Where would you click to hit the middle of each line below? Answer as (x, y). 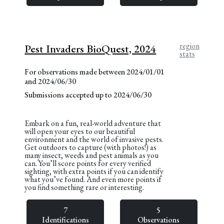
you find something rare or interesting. (84, 187)
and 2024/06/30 (50, 81)
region (189, 45)
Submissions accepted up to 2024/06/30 (88, 94)
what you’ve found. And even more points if (93, 179)
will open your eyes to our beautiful (80, 131)
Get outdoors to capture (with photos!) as (91, 147)
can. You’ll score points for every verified (88, 163)
